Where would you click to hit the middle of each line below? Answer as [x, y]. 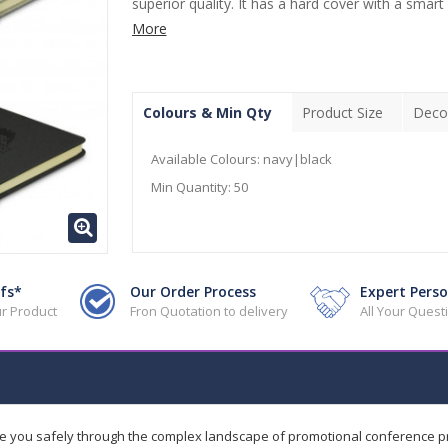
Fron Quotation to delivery [208, 310]
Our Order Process [192, 291]
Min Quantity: [192, 187]
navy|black [297, 159]
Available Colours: [206, 159]
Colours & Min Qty [207, 112]
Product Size [342, 112]
